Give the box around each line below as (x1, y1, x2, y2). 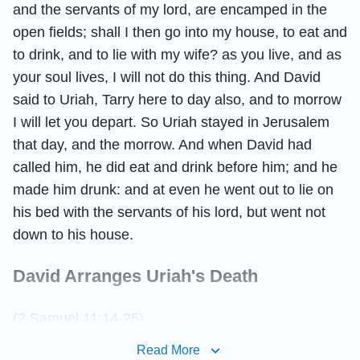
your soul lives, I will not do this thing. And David (13, 68, 321, 85)
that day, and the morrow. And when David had (13, 136, 312, 153)
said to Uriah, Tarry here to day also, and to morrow (13, 91, 342, 108)
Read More (136, 342, 200, 357)
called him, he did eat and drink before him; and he (13, 158, 337, 175)
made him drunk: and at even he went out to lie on (13, 181, 333, 198)
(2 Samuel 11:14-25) (13, 309, 144, 326)
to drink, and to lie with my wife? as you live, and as (13, 46, 342, 63)
